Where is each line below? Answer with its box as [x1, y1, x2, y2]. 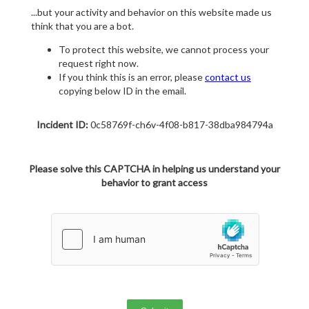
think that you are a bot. [31, 20, 134, 32]
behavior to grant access [101, 177, 208, 189]
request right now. [59, 57, 139, 70]
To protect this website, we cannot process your [59, 43, 269, 56]
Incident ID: [36, 119, 88, 131]
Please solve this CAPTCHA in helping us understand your [29, 163, 280, 175]
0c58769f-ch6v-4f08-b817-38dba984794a [88, 119, 273, 131]
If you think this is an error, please [59, 71, 205, 83]
